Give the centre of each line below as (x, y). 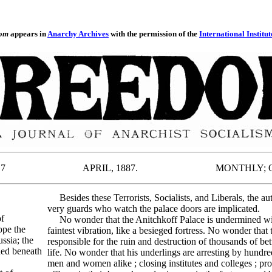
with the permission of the (154, 34)
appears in (28, 34)
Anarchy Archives (78, 34)
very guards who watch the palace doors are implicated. (154, 209)
